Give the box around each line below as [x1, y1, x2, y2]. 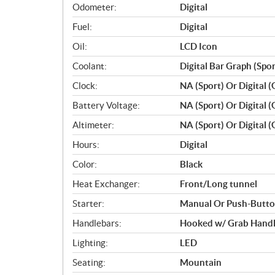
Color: [72, 158, 97, 169]
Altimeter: [72, 119, 114, 130]
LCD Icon [180, 41, 217, 52]
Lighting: [72, 237, 108, 248]
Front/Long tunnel [180, 178, 257, 189]
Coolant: [72, 60, 107, 71]
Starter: [72, 198, 104, 209]
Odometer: [72, 1, 117, 12]
